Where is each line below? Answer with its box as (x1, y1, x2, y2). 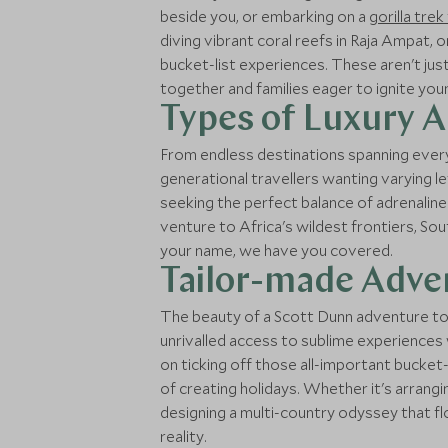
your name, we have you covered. (160, 240, 393, 260)
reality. (160, 426, 207, 446)
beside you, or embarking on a (160, 6, 369, 26)
